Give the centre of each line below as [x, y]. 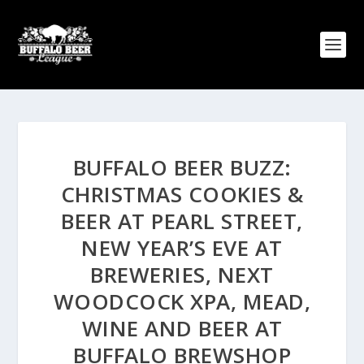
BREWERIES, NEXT [182, 275]
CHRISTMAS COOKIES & [182, 194]
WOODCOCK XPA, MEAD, [182, 301]
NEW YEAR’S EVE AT [182, 248]
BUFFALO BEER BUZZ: [182, 167]
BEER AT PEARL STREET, [182, 221]
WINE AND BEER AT [182, 328]
